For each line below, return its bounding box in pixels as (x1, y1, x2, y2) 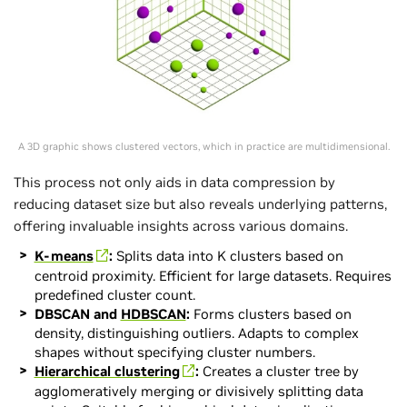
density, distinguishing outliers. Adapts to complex (34, 323, 359, 342)
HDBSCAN (120, 304, 186, 323)
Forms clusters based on (193, 304, 352, 323)
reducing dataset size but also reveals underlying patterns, (14, 194, 387, 213)
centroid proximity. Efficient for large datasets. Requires (34, 266, 392, 284)
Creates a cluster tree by (198, 362, 359, 380)
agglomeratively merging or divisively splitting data (34, 382, 363, 400)
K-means (34, 246, 94, 264)
